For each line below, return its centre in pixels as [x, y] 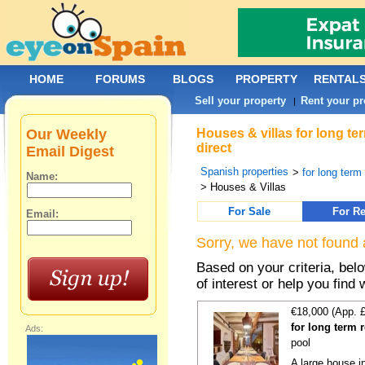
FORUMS [120, 79]
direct [214, 148]
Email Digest [70, 152]
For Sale [250, 211]
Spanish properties [245, 172]
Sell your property [241, 101]
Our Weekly [67, 134]
